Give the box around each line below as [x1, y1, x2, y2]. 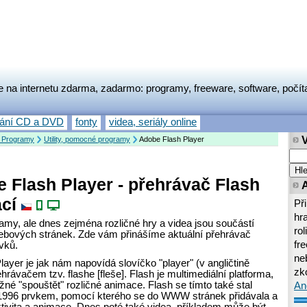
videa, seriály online [109, 116, 197, 127]
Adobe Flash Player [138, 135, 204, 143]
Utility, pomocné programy [44, 135, 130, 143]
